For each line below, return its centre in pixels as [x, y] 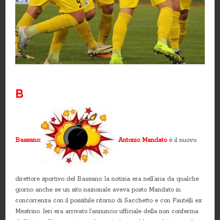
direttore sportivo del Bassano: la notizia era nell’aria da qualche [107, 179]
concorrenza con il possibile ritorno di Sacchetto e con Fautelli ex [109, 200]
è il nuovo [183, 140]
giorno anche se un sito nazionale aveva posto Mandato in [98, 190]
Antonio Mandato [141, 140]
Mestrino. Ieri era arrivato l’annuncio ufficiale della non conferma [107, 211]
